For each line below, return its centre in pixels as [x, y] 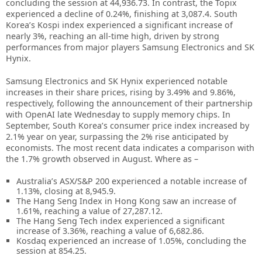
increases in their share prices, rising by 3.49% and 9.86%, [121, 92]
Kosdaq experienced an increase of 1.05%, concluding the [131, 241]
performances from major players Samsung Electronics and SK [130, 47]
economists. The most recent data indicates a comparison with [130, 148]
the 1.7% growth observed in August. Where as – [102, 159]
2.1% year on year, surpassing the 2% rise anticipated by [117, 137]
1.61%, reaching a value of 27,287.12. [89, 211]
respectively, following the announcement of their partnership [129, 104]
